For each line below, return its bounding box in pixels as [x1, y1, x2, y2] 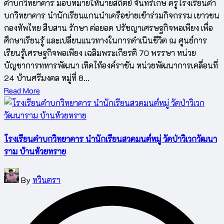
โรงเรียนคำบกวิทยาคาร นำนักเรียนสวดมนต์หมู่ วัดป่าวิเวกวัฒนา [4, 133, 217, 144]
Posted [3, 168, 27, 179]
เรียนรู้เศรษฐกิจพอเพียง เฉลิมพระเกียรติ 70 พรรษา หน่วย [4, 47, 196, 58]
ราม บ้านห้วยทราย [4, 145, 66, 156]
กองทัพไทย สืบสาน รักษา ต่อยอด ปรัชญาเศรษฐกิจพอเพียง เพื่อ [4, 22, 213, 33]
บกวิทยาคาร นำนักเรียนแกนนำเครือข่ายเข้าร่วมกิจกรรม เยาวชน [4, 10, 219, 21]
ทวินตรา [32, 174, 60, 185]
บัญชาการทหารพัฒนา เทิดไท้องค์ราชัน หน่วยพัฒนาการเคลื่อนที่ [4, 60, 218, 71]
